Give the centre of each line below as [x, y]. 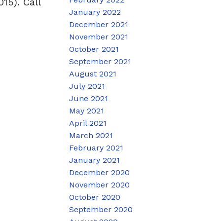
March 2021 [91, 135]
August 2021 [93, 74]
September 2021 [100, 61]
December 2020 [100, 172]
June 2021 [89, 98]
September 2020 [101, 209]
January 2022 [95, 12]
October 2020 [95, 197]
